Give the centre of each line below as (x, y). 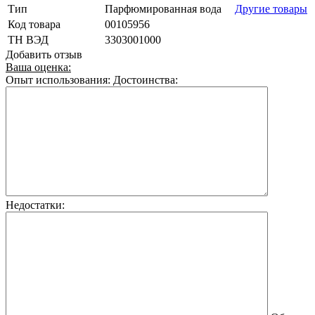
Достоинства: (146, 79)
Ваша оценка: (38, 67)
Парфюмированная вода (163, 8)
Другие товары (271, 8)
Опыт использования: (58, 79)
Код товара (34, 24)
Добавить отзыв (44, 54)
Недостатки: (35, 205)
